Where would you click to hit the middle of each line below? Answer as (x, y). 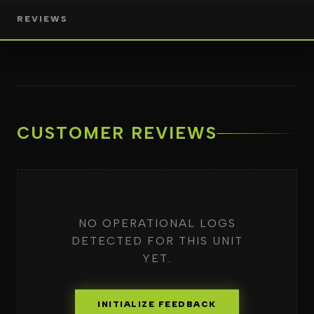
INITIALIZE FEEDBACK (157, 304)
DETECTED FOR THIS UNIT (157, 241)
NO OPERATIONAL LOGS (157, 223)
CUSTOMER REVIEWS (117, 133)
